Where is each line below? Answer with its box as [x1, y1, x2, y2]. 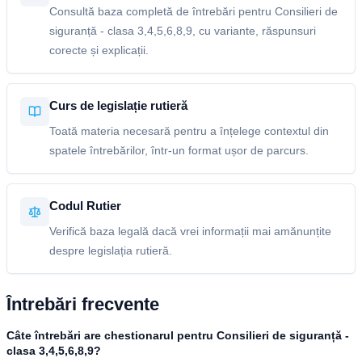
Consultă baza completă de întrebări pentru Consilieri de [49, 5, 338, 18]
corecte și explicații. [49, 44, 149, 57]
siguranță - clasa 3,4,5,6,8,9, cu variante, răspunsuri [49, 24, 316, 37]
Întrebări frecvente [6, 294, 159, 314]
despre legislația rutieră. [49, 244, 172, 257]
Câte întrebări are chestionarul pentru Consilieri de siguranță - [6, 329, 349, 342]
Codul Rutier [49, 199, 121, 213]
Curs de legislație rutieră [49, 99, 187, 112]
